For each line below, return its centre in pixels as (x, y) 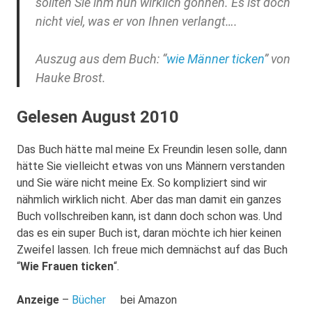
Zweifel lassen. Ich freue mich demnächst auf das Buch (152, 249)
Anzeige (38, 299)
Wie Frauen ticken (67, 266)
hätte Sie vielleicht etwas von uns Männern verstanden (151, 166)
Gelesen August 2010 (98, 117)
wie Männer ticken (215, 58)
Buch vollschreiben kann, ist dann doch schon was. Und (149, 216)
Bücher (89, 299)
